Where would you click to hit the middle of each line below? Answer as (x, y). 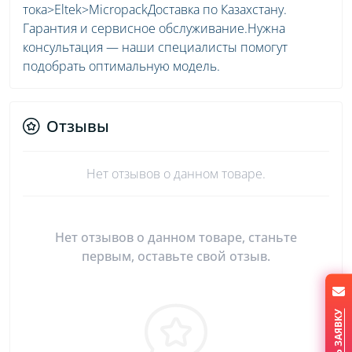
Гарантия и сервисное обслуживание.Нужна (154, 28)
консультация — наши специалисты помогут (155, 47)
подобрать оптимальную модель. (121, 66)
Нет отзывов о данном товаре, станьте (176, 237)
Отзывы (78, 126)
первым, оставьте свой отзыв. (176, 256)
